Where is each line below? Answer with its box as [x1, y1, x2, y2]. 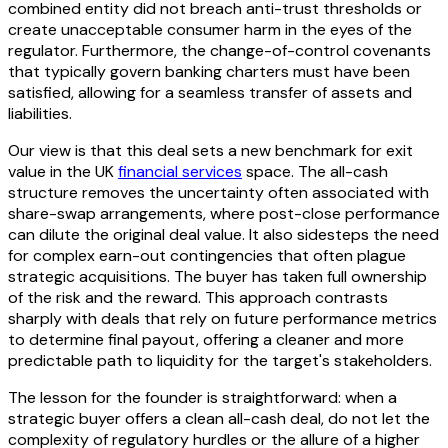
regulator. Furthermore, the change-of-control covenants [8, 40, 431, 62]
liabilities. [8, 103, 72, 125]
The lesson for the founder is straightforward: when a [8, 387, 397, 409]
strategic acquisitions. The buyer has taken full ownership [8, 266, 427, 288]
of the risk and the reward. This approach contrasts [8, 287, 388, 309]
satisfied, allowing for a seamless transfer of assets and [8, 82, 412, 104]
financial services [118, 161, 242, 183]
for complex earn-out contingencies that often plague [8, 245, 406, 267]
